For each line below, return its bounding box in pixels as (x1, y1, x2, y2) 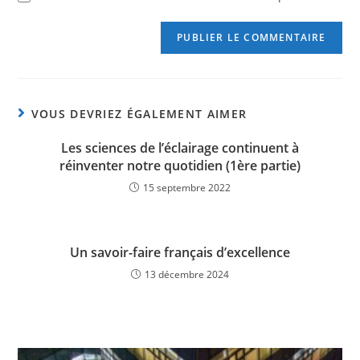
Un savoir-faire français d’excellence (70, 243, 290, 262)
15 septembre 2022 (143, 181, 231, 195)
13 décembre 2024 (145, 268, 229, 282)
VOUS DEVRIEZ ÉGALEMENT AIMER (31, 106, 247, 122)
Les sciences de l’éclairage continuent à (61, 139, 299, 157)
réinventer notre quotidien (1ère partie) (59, 157, 301, 175)
